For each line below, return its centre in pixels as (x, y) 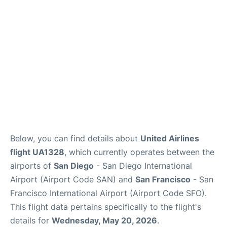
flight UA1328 (37, 152)
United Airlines (170, 139)
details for (31, 221)
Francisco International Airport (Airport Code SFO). (108, 193)
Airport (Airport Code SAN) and (73, 180)
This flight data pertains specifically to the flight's (106, 207)
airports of (32, 166)
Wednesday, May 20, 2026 (104, 221)
